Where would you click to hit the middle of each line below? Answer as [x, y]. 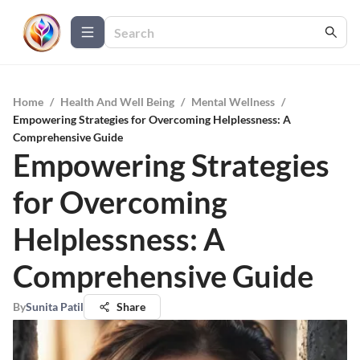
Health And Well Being [117, 102]
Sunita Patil [55, 307]
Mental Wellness [233, 102]
